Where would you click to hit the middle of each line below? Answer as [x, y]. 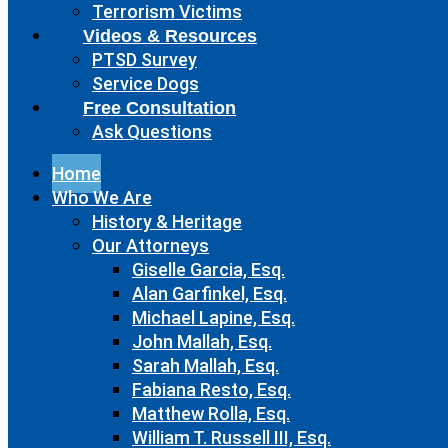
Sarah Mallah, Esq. [205, 365]
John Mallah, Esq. [202, 341]
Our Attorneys [150, 245]
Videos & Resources [170, 36]
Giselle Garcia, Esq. [208, 269]
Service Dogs [145, 83]
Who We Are [102, 197]
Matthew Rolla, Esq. [211, 413]
